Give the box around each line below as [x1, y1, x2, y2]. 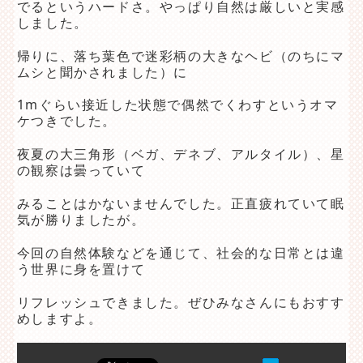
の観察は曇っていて [16, 161, 146, 180]
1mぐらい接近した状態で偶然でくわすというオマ [16, 96, 339, 114]
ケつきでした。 [16, 112, 117, 130]
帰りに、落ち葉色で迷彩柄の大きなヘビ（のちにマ [16, 46, 345, 65]
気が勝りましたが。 [16, 211, 146, 229]
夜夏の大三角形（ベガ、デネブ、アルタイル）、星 [16, 145, 345, 164]
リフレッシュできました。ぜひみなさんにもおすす [16, 293, 345, 311]
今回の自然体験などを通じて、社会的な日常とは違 [16, 243, 345, 262]
